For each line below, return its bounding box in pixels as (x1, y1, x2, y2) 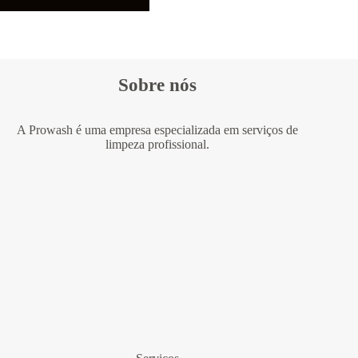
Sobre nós (118, 75, 197, 96)
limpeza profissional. (105, 137, 210, 152)
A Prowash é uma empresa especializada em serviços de (17, 123, 299, 137)
